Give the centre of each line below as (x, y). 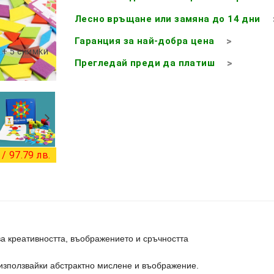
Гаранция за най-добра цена (145, 41)
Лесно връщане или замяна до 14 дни (168, 19)
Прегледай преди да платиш (145, 63)
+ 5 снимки (25, 51)
